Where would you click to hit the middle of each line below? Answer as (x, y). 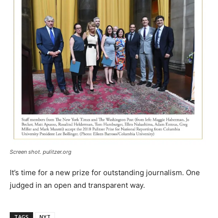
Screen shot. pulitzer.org (41, 152)
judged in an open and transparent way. (77, 185)
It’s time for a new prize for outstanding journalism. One (105, 173)
